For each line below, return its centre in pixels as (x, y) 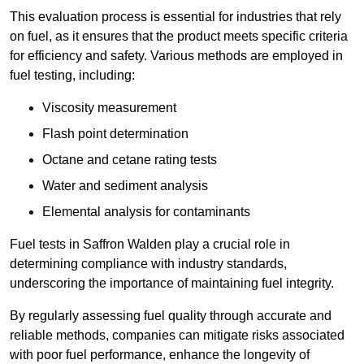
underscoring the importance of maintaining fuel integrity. (172, 284)
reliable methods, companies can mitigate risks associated (177, 336)
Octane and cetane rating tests (130, 160)
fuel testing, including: (72, 76)
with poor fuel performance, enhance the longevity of (160, 355)
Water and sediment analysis (125, 186)
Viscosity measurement (109, 108)
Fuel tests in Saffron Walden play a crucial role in (150, 245)
